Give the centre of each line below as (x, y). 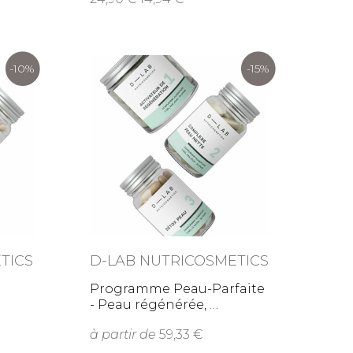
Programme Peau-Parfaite (178, 289)
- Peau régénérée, (154, 305)
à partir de (123, 334)
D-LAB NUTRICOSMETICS (180, 261)
